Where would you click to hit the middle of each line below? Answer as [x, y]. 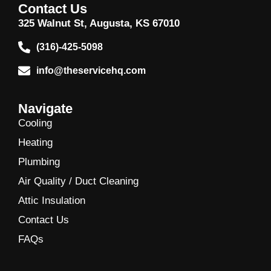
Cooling [35, 123]
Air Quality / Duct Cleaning [78, 181]
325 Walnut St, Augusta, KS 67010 [99, 24]
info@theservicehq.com [91, 70]
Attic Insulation [52, 200]
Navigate [45, 108]
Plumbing [39, 162]
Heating [35, 142]
